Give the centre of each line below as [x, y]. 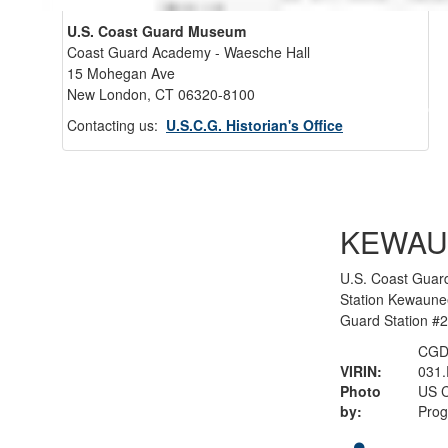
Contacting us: [116, 125]
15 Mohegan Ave [121, 73]
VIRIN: [360, 370]
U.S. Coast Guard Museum [156, 31]
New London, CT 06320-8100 [161, 94]
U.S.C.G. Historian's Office [254, 125]
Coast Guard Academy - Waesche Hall [188, 52]
